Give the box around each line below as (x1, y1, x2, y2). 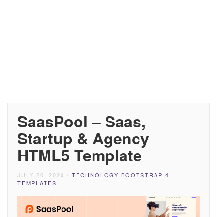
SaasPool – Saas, (17, 110, 146, 132)
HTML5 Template (17, 144, 142, 166)
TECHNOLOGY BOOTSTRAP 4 (72, 171, 169, 179)
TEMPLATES (17, 179, 57, 186)
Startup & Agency (17, 127, 149, 149)
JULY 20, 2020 (17, 171, 64, 179)
